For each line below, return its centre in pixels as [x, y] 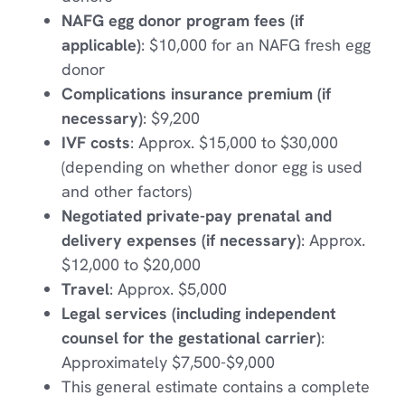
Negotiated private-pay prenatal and [196, 216]
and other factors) [126, 192]
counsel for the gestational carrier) [191, 338]
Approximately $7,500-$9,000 [168, 363]
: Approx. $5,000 [168, 289]
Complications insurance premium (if [196, 94]
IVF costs [95, 143]
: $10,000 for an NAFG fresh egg [255, 45]
